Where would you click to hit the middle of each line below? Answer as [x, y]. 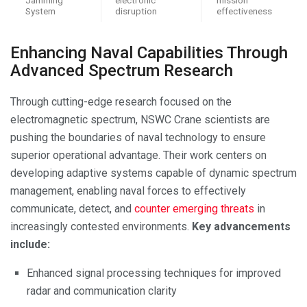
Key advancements [241, 226]
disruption [136, 11]
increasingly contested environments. [101, 226]
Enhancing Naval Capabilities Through [149, 52]
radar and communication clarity [102, 291]
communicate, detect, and [72, 208]
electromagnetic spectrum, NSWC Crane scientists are [140, 119]
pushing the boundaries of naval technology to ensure [138, 137]
